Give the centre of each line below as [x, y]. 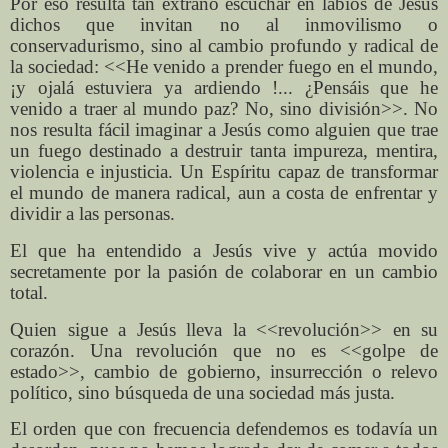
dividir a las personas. [92, 213]
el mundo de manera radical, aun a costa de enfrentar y [224, 192]
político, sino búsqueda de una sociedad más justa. [202, 392]
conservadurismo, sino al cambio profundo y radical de [224, 45]
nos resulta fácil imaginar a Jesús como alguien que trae [224, 129]
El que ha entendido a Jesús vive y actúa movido [224, 250]
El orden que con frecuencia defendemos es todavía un [224, 429]
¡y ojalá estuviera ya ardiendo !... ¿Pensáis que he [224, 87]
